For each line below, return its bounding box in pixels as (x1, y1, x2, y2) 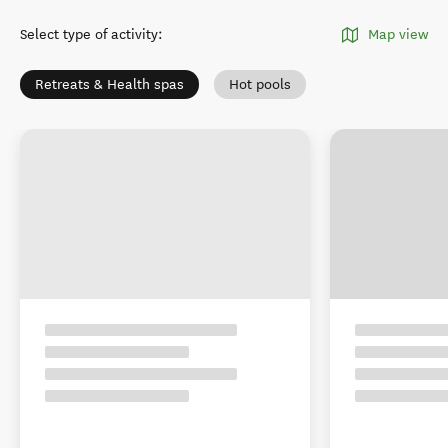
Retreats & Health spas (35, 76, 184, 93)
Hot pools (229, 76, 291, 93)
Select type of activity (20, 26, 158, 43)
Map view (368, 26, 428, 43)
